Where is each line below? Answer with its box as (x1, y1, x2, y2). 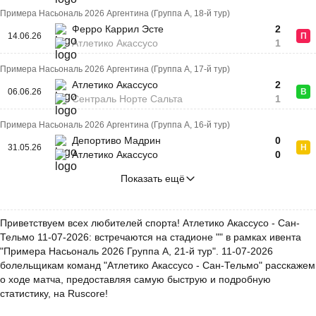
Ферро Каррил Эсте (72, 23, 164, 35)
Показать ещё (120, 173, 185, 184)
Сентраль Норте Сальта (72, 93, 183, 104)
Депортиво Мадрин (72, 135, 161, 146)
